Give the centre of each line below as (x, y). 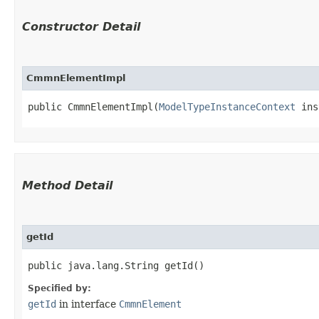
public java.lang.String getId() (116, 265)
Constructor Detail (81, 26)
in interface (88, 304)
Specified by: (59, 288)
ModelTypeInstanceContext (227, 106)
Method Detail (67, 185)
